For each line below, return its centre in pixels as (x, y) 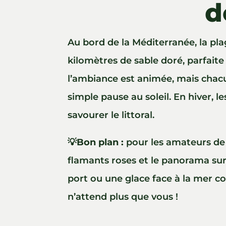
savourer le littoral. (111, 115)
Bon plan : (100, 143)
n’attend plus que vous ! (123, 197)
